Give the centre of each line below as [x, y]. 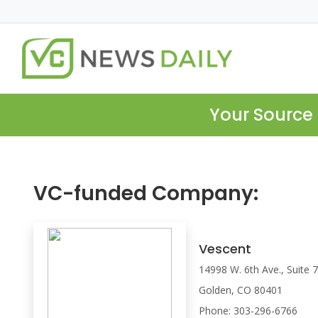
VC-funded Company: [146, 194]
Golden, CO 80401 [241, 290]
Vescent [225, 248]
